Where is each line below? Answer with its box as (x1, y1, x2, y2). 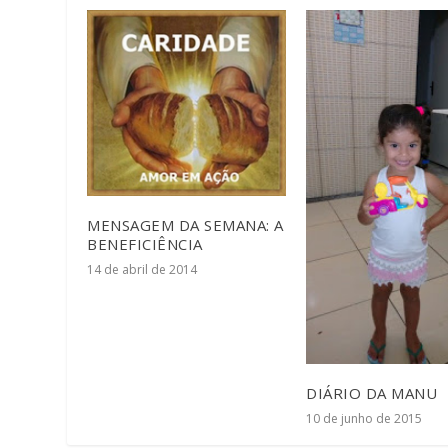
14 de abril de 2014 (87, 261, 198, 279)
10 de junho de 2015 (306, 409, 422, 427)
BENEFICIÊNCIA (87, 234, 203, 255)
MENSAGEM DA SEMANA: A (87, 215, 284, 236)
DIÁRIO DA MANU (306, 382, 437, 403)
